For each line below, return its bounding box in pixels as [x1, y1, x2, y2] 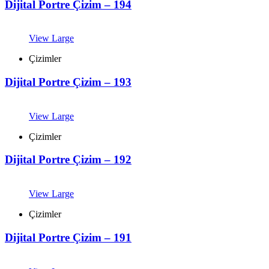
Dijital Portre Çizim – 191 [5, 231, 131, 244]
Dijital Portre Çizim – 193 [5, 75, 131, 88]
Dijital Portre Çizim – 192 [5, 153, 131, 166]
